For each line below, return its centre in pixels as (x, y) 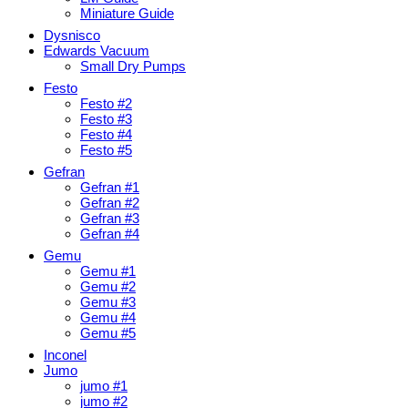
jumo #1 (104, 386)
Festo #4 (106, 135)
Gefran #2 (110, 203)
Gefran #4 (110, 234)
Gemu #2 (108, 287)
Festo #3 (106, 119)
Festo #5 (106, 150)
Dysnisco (72, 36)
